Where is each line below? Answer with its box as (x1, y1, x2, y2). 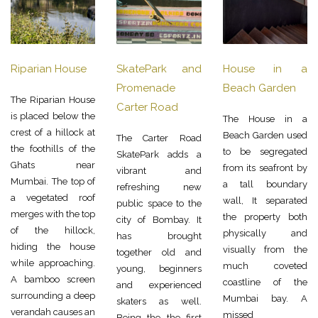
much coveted (222, 261, 307, 271)
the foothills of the (11, 143, 96, 154)
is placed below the (11, 111, 96, 121)
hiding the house (11, 241, 96, 252)
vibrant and (116, 165, 202, 176)
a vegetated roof (11, 192, 96, 203)
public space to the (116, 198, 202, 209)
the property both (222, 212, 307, 222)
